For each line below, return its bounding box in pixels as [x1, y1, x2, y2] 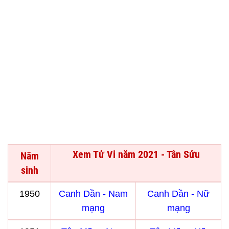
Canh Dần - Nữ [147, 189, 210, 199]
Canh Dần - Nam [59, 189, 128, 199]
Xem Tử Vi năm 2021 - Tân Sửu [72, 148, 200, 161]
